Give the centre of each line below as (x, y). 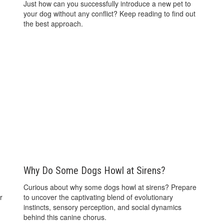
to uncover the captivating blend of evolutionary (98, 197)
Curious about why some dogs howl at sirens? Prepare (110, 187)
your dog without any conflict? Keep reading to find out (110, 14)
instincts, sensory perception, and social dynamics (103, 207)
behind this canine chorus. (65, 217)
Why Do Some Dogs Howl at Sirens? (95, 170)
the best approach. (53, 24)
